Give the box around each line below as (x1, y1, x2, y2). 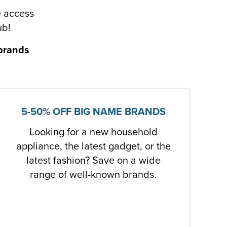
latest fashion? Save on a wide (26, 154, 161, 167)
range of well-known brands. (30, 168, 157, 181)
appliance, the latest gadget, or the (16, 140, 171, 153)
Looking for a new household (29, 126, 158, 138)
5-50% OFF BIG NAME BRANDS (21, 105, 166, 118)
